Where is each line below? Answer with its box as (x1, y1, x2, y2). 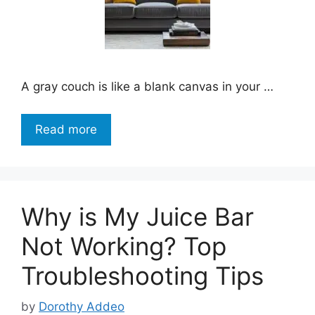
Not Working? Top (21, 231, 226, 261)
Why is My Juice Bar (21, 201, 254, 231)
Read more (35, 122, 97, 136)
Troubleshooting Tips (21, 260, 264, 290)
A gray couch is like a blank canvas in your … (21, 79, 274, 94)
